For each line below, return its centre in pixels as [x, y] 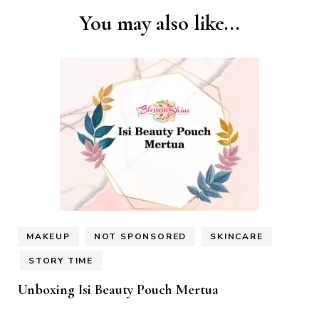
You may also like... [159, 23]
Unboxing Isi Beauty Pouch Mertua [118, 289]
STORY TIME [61, 260]
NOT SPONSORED [140, 237]
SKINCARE [237, 237]
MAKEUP [48, 237]
